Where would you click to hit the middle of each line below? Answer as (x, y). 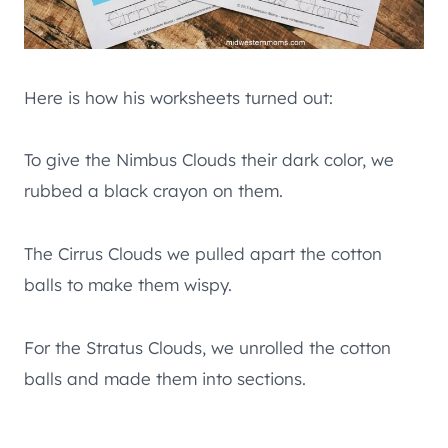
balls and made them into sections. (165, 378)
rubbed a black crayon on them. (153, 190)
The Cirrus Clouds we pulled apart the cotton (203, 253)
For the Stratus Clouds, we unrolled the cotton (207, 347)
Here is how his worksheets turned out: (178, 97)
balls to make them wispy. (128, 284)
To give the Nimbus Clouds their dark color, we (209, 159)
